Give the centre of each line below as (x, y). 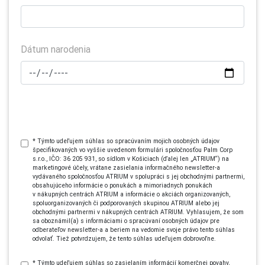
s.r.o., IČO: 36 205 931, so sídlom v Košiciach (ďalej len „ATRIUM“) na (131, 159)
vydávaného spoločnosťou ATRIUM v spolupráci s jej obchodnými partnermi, (138, 177)
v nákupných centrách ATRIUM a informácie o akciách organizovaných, (131, 194)
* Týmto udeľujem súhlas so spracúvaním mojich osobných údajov (126, 141)
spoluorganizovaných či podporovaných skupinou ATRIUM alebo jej (126, 203)
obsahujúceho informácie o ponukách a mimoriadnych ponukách (122, 185)
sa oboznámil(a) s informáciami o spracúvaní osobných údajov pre (126, 221)
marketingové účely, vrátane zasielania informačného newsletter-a (126, 168)
